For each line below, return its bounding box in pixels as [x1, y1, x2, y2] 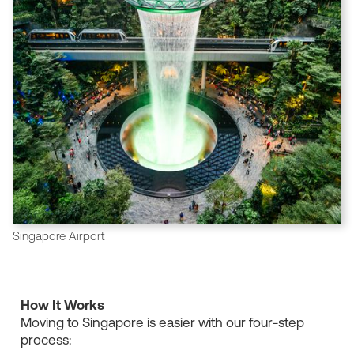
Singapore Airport [12, 231, 104, 243]
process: [20, 333, 72, 348]
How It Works [20, 299, 104, 313]
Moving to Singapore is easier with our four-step [20, 316, 304, 330]
